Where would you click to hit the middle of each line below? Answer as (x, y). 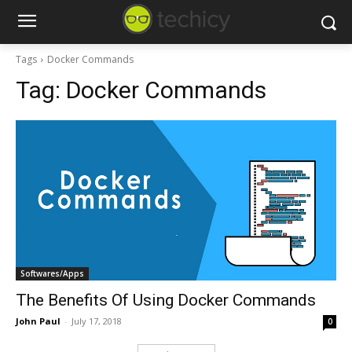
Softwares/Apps (52, 273)
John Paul (38, 321)
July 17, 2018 (97, 321)
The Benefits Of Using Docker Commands (166, 300)
